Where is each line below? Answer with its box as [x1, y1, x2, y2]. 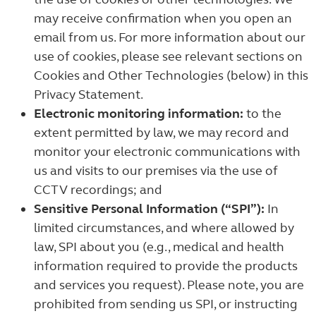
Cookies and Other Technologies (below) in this [34, 68, 308, 83]
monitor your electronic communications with [34, 144, 300, 159]
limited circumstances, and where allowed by [34, 220, 294, 236]
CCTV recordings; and [34, 182, 162, 197]
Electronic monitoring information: [34, 106, 243, 121]
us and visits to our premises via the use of [34, 163, 278, 178]
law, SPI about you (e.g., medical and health [34, 239, 284, 255]
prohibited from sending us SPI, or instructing [34, 296, 298, 312]
